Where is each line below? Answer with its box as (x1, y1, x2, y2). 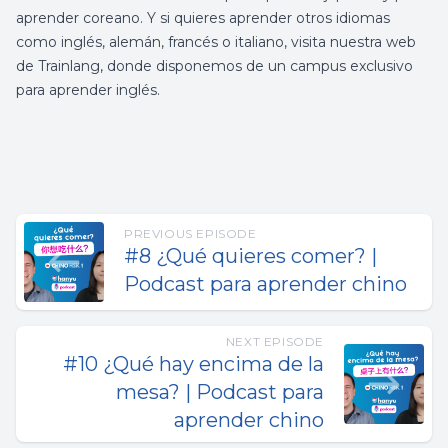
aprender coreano (16, 9, 140, 27)
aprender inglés (49, 81, 157, 99)
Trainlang (38, 57, 100, 75)
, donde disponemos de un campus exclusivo (100, 57, 413, 75)
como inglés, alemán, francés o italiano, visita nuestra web (16, 33, 416, 51)
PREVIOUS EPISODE (124, 226, 257, 241)
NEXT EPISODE (225, 334, 324, 349)
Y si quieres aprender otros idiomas (147, 9, 390, 27)
